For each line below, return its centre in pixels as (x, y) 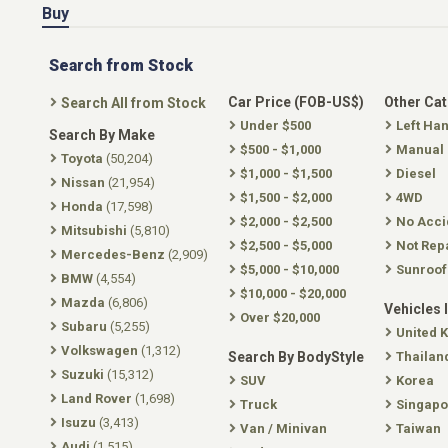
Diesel (416, 173)
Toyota (82, 158)
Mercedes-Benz (113, 254)
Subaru (84, 326)
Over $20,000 (280, 317)
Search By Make (102, 135)
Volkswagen (99, 350)
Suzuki (82, 374)
